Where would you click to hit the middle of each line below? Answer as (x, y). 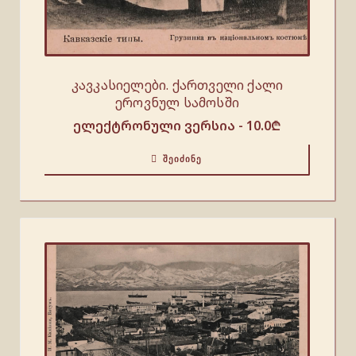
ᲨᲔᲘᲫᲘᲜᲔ (182, 159)
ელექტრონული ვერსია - (160, 125)
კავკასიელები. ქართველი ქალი (177, 85)
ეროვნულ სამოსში (177, 102)
